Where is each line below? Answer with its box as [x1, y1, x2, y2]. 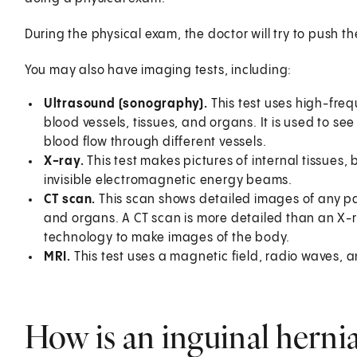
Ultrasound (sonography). [43, 96, 211, 111]
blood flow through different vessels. [43, 135, 267, 149]
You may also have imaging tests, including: [24, 63, 292, 77]
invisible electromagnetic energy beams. [43, 173, 292, 187]
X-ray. [43, 154, 84, 168]
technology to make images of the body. [43, 230, 291, 245]
